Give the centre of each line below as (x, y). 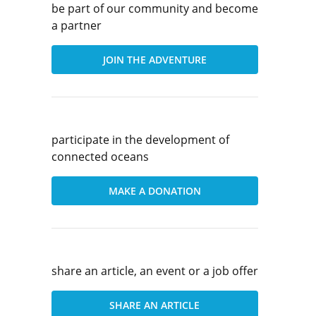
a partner (76, 25)
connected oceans (100, 157)
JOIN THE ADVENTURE (154, 60)
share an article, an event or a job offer (154, 271)
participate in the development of (140, 140)
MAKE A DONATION (154, 191)
